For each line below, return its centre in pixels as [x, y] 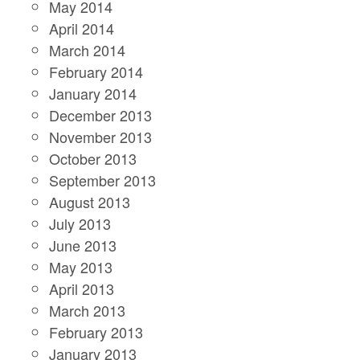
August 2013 [90, 201]
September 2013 [103, 180]
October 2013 [93, 158]
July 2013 [80, 223]
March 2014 [88, 49]
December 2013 [101, 115]
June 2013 [83, 245]
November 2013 [101, 136]
